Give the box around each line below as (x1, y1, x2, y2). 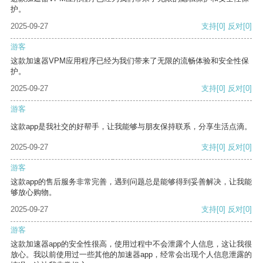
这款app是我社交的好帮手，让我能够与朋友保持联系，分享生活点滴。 (11, 122, 252, 131)
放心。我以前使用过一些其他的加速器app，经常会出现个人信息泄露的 (11, 250, 252, 259)
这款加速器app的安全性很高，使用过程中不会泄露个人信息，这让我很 (11, 240, 252, 249)
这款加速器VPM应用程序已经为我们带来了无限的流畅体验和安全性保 (11, 56, 249, 66)
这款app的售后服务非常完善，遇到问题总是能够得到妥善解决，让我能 (11, 177, 252, 187)
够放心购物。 (11, 188, 56, 197)
